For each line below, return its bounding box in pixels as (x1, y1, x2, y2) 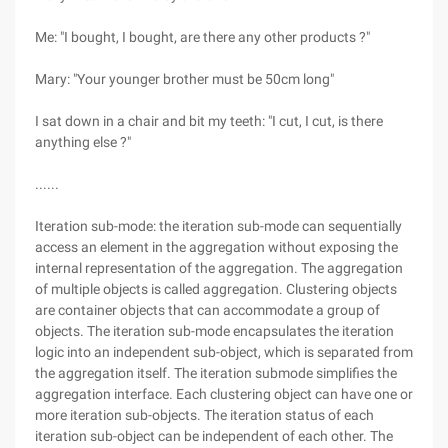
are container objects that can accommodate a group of (35, 302, 380, 318)
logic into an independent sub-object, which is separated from (35, 344, 413, 360)
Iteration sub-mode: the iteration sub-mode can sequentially (35, 218, 402, 234)
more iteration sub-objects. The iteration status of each (35, 407, 374, 423)
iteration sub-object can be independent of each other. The (35, 428, 393, 444)
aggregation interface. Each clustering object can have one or (35, 386, 413, 402)
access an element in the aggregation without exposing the (35, 239, 398, 255)
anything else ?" (35, 134, 131, 150)
